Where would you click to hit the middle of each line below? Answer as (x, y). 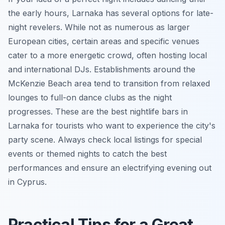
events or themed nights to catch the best (87, 153)
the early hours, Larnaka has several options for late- (111, 13)
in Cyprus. (27, 182)
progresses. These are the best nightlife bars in (98, 111)
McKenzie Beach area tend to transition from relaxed (109, 83)
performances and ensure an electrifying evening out (110, 167)
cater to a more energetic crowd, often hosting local (107, 55)
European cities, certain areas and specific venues (104, 41)
